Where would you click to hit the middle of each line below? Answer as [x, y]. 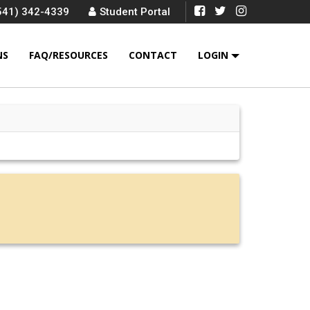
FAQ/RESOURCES [69, 55]
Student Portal [135, 12]
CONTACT [153, 55]
